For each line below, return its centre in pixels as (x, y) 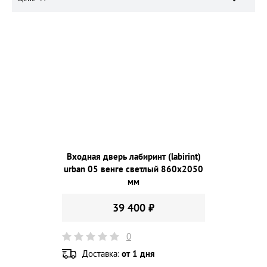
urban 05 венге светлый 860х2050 (133, 169)
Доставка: (102, 253)
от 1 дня (138, 253)
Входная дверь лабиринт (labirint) (133, 157)
